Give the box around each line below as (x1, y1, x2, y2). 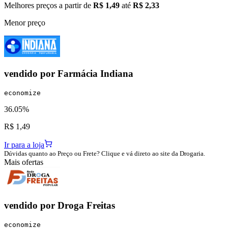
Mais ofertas (4, 158, 43, 167)
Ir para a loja (4, 140, 44, 150)
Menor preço (4, 18, 45, 27)
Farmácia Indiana (58, 68, 133, 79)
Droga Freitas (58, 199, 115, 211)
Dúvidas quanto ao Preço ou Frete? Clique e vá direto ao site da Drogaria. (4, 150, 205, 158)
